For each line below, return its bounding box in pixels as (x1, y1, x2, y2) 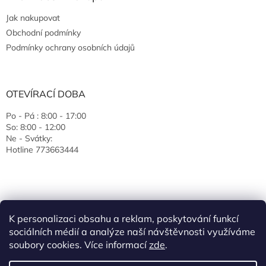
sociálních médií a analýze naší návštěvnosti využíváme (9, 226, 255, 237)
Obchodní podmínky (6, 27, 81, 39)
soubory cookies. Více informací (9, 239, 149, 251)
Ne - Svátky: (6, 133, 52, 144)
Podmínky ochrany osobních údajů (6, 42, 135, 53)
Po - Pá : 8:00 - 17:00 (6, 110, 86, 122)
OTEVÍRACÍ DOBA (6, 88, 85, 100)
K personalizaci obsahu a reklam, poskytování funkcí (9, 213, 239, 224)
